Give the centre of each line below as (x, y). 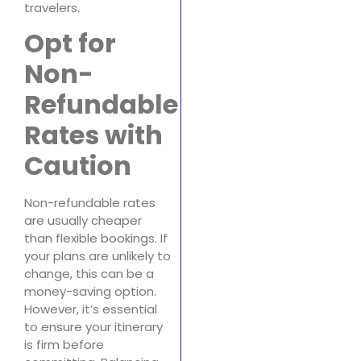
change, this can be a (89, 273)
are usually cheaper (83, 220)
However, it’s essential (91, 309)
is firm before (64, 344)
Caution (78, 165)
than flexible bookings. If (96, 238)
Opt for (70, 43)
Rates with (93, 135)
